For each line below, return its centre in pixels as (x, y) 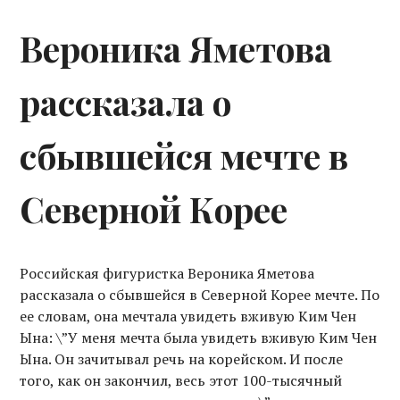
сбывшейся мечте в (184, 155)
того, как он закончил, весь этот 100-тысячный (181, 380)
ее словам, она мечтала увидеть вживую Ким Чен (188, 316)
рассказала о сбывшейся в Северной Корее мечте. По (200, 295)
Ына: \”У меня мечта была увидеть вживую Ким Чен (199, 337)
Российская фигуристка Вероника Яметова (167, 273)
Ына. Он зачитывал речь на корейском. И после (182, 359)
